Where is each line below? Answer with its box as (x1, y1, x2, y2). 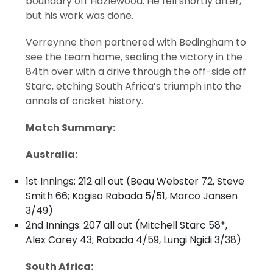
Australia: (26, 147, 78, 161)
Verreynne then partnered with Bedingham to (26, 35, 247, 49)
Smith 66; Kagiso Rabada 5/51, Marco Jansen (26, 188, 238, 203)
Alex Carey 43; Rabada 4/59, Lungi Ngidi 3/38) (26, 232, 242, 247)
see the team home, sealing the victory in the (26, 49, 243, 64)
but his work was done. (26, 8, 134, 23)
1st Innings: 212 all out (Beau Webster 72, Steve (26, 174, 245, 188)
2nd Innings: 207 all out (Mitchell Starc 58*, (26, 218, 228, 232)
